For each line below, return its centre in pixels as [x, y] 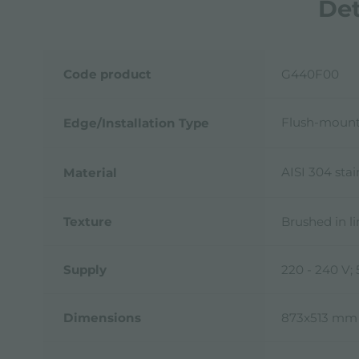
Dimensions [102, 317]
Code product [107, 74]
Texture [87, 221]
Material [90, 172]
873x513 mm [319, 317]
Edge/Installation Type [136, 123]
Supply [85, 269]
